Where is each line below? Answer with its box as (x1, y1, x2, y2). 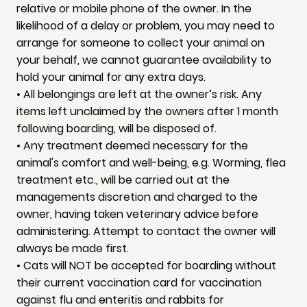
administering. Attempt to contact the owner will (16, 223, 275, 240)
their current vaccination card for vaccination (16, 275, 262, 291)
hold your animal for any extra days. (16, 69, 206, 86)
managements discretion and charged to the (16, 189, 258, 206)
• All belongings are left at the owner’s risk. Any (16, 86, 262, 103)
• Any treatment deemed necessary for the (16, 138, 248, 154)
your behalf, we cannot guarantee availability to (16, 52, 271, 69)
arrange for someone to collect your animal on (16, 35, 265, 51)
